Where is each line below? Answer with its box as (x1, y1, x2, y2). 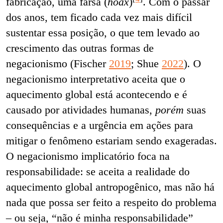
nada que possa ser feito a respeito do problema (6, 196, 217, 209)
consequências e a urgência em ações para (6, 118, 193, 131)
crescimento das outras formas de (6, 41, 154, 54)
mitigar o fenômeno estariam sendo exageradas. (6, 134, 217, 147)
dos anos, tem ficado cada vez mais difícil (6, 10, 192, 23)
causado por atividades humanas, (6, 103, 155, 116)
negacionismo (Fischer (6, 57, 109, 70)
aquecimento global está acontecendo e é (6, 88, 187, 101)
